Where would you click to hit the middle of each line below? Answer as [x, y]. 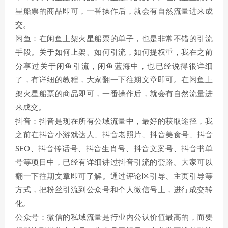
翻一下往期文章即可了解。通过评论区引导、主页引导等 [114, 176]
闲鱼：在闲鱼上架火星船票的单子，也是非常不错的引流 [114, 39]
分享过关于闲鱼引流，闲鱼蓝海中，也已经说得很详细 [114, 66]
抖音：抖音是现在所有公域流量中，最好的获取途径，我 [114, 121]
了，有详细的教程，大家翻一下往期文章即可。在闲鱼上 [114, 80]
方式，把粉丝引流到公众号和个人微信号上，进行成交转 [114, 190]
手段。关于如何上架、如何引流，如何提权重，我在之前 [114, 53]
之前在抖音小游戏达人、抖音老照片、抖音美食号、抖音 [114, 135]
